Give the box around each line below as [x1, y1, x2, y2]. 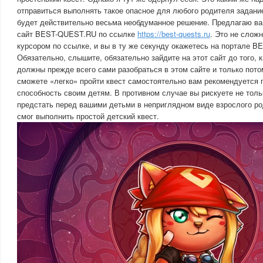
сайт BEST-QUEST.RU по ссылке [17, 28, 137, 39]
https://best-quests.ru [137, 28, 210, 39]
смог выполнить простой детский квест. [17, 110, 159, 122]
